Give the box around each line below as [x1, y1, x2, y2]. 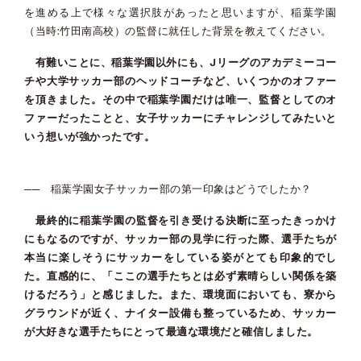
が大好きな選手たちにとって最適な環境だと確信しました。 [24, 326, 318, 338]
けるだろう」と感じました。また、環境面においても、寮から [24, 288, 337, 301]
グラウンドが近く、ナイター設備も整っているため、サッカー [24, 307, 337, 320]
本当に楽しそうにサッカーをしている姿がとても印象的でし [24, 251, 337, 264]
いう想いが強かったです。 [24, 131, 155, 143]
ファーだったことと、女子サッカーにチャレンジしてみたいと [24, 112, 337, 125]
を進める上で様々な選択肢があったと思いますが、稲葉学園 [24, 6, 337, 19]
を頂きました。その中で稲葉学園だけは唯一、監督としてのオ [24, 93, 337, 106]
